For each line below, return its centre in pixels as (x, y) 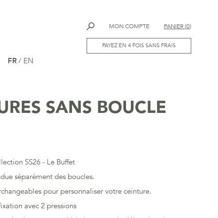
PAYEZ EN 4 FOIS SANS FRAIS (139, 45)
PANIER (174, 26)
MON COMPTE (129, 26)
